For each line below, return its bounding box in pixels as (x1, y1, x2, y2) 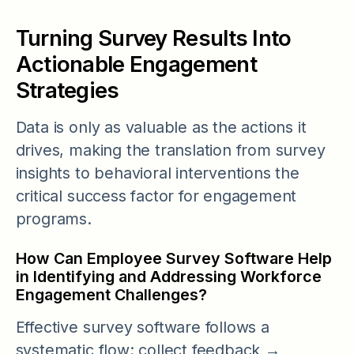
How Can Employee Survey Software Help (15, 248, 332, 268)
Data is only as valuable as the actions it (15, 117, 307, 137)
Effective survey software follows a (15, 318, 269, 337)
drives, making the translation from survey (15, 140, 326, 160)
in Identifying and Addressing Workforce (15, 266, 322, 286)
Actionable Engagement (15, 51, 257, 78)
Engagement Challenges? (15, 284, 207, 304)
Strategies (15, 77, 119, 104)
